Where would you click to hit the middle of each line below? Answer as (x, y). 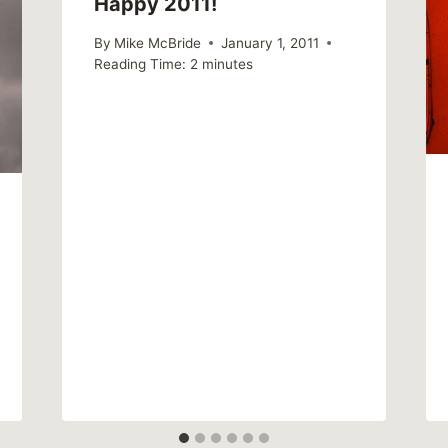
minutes (227, 63)
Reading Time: (139, 63)
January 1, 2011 (269, 42)
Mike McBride (157, 42)
